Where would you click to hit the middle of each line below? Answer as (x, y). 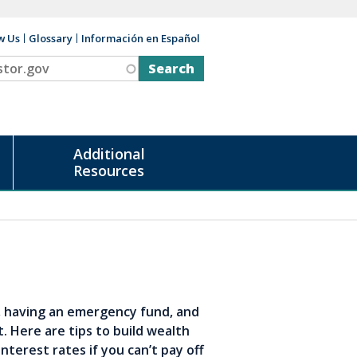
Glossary (51, 38)
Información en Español (141, 38)
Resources (109, 171)
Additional (109, 154)
